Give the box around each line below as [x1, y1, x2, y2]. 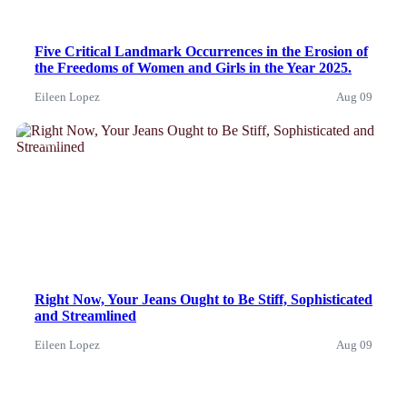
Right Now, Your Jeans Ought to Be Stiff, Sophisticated [35, 291, 372, 307]
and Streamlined [35, 307, 136, 323]
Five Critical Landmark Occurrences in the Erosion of [35, 43, 368, 59]
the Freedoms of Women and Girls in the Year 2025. [35, 59, 352, 75]
